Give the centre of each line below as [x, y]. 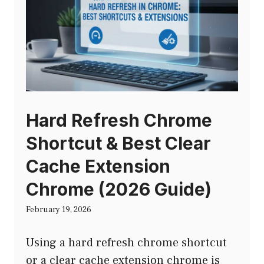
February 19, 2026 [59, 210]
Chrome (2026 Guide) [119, 189]
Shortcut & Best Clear [118, 143]
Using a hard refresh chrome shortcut [126, 243]
